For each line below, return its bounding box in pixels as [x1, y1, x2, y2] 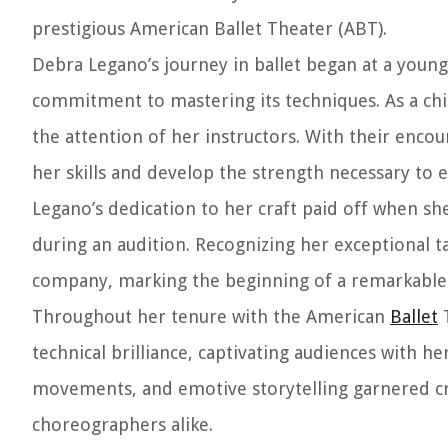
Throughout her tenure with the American [32, 306, 390, 327]
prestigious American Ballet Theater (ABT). [32, 18, 387, 39]
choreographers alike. [32, 414, 213, 435]
